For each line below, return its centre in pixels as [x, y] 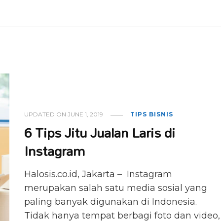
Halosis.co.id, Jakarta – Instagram [98, 174]
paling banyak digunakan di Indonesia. [111, 202]
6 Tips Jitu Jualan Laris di [100, 133]
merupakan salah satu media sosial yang [116, 188]
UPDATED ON [46, 114]
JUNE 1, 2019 [86, 114]
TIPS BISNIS [152, 114]
